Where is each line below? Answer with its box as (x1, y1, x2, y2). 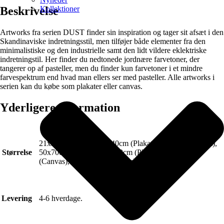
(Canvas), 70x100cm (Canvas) (39, 156, 135, 165)
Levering (1, 193, 32, 202)
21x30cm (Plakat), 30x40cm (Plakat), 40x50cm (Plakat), (39, 138, 217, 147)
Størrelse (1, 147, 32, 156)
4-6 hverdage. (39, 193, 82, 202)
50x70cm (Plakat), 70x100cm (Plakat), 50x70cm (39, 147, 192, 156)
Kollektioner (40, 4, 79, 13)
